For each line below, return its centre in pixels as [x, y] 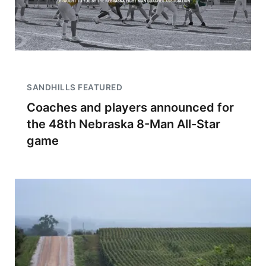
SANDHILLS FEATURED [75, 87]
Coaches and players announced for [130, 107]
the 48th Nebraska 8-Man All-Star [123, 124]
